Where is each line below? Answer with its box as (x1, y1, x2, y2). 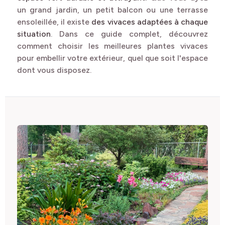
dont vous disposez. (17, 65, 91, 75)
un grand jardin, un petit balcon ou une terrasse (17, 5, 208, 15)
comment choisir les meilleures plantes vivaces (17, 41, 208, 51)
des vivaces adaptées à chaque (89, 17, 208, 27)
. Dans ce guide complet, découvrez (51, 29, 208, 39)
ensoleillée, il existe (17, 17, 90, 27)
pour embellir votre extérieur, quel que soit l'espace (17, 53, 208, 63)
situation (17, 29, 51, 39)
